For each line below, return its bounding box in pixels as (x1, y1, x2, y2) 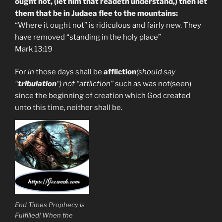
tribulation (18, 79, 56, 89)
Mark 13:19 (15, 44, 53, 54)
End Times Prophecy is (15, 200, 85, 209)
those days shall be (34, 67, 104, 77)
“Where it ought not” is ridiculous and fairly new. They (15, 20, 201, 30)
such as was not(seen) (113, 79, 191, 89)
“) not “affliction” (56, 79, 113, 89)
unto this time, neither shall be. (15, 103, 122, 112)
